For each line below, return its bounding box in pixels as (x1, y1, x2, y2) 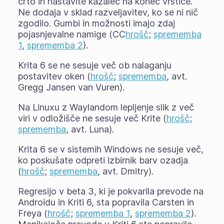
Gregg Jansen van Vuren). (17, 81, 124, 92)
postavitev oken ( (17, 70, 90, 81)
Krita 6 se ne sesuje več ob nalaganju (17, 59, 171, 70)
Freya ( (17, 207, 47, 218)
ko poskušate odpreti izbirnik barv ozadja (17, 154, 188, 165)
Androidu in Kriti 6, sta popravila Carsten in (17, 196, 194, 207)
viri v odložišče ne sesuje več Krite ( (17, 112, 166, 123)
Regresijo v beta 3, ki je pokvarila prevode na (17, 185, 203, 196)
